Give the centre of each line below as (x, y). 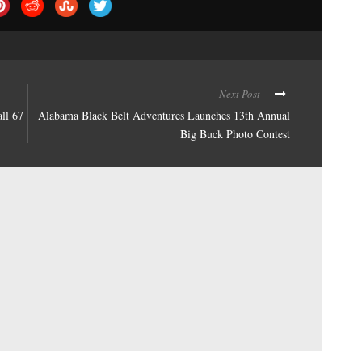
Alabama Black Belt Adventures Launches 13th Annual (164, 115)
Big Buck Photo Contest (235, 134)
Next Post (240, 94)
